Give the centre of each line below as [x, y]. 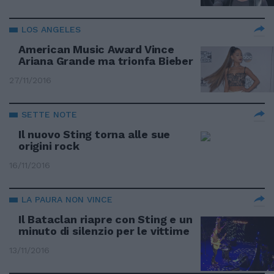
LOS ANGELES [51, 29]
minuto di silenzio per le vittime [106, 231]
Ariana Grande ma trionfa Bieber [106, 61]
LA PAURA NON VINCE [67, 199]
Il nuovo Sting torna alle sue [94, 134]
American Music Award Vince [96, 49]
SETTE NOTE [49, 114]
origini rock [49, 146]
